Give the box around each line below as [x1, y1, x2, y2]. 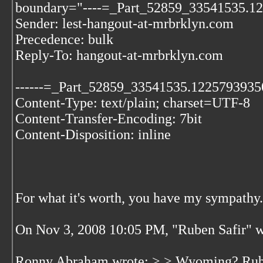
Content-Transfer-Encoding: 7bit [15, 111, 202, 126]
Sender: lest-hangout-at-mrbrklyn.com [15, 16, 234, 31]
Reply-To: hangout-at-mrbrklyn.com [15, 48, 223, 63]
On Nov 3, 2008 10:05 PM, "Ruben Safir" [15, 222, 255, 237]
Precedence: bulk [15, 32, 113, 47]
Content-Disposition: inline [15, 127, 171, 142]
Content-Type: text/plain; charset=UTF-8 [15, 95, 250, 110]
